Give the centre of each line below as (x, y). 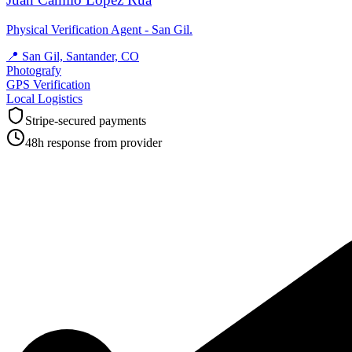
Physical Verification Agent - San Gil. (99, 30)
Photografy (34, 71)
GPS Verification (48, 85)
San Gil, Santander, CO (81, 57)
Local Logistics (44, 99)
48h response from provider (93, 143)
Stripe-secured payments (86, 121)
